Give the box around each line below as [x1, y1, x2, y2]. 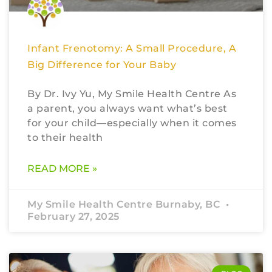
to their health [27, 132, 103, 144]
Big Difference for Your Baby [27, 59, 176, 71]
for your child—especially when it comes [27, 117, 237, 129]
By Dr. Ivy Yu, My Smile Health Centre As [27, 88, 236, 100]
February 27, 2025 [27, 211, 120, 223]
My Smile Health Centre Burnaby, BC [27, 199, 223, 211]
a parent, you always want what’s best [27, 103, 228, 115]
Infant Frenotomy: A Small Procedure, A [27, 42, 236, 55]
